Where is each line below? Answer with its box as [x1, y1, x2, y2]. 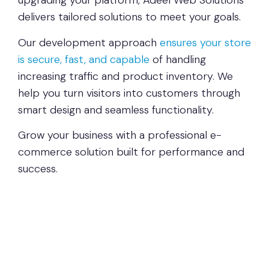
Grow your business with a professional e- [18, 128, 222, 143]
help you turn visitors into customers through [18, 85, 240, 100]
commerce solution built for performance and [18, 145, 244, 160]
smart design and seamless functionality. [18, 102, 214, 117]
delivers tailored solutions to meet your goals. [18, 10, 241, 25]
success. [18, 162, 58, 177]
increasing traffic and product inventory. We [18, 68, 233, 83]
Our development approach [18, 35, 160, 50]
